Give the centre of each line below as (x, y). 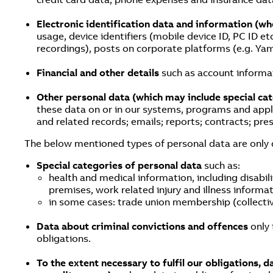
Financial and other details (99, 73)
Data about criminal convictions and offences (142, 226)
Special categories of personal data (119, 165)
